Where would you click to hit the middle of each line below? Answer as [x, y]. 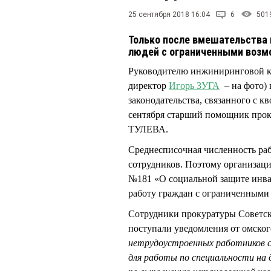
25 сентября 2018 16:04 [169, 15]
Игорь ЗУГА [194, 86]
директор [149, 86]
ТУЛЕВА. [148, 129]
